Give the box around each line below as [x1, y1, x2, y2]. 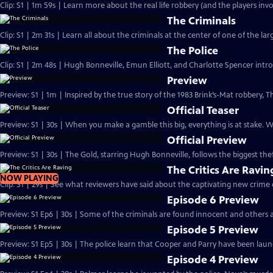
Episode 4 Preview [167, 253, 259, 266]
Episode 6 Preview [167, 193, 260, 207]
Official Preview [167, 133, 247, 147]
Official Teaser [167, 104, 239, 117]
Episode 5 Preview [167, 223, 259, 236]
